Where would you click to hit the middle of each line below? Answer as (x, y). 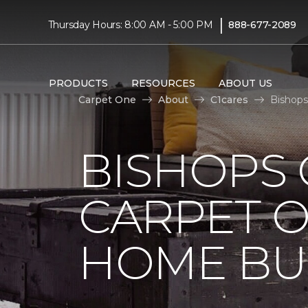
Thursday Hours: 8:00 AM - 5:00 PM (130, 24)
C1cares (229, 99)
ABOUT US (245, 83)
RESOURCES (163, 83)
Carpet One (107, 99)
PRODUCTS (78, 83)
